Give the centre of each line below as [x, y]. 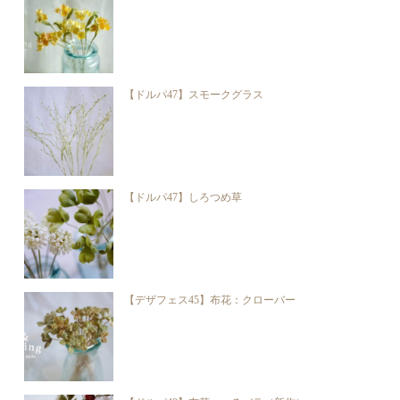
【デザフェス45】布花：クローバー [210, 300]
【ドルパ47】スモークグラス [194, 94]
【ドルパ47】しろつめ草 [183, 197]
